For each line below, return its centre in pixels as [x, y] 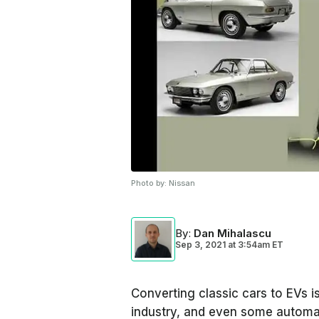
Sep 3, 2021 [200, 245]
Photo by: [150, 183]
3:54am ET [260, 245]
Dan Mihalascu [232, 233]
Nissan [182, 183]
